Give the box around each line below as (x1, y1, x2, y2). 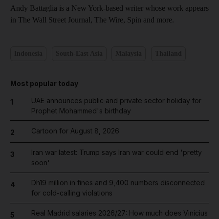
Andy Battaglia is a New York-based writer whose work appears (10, 3, 209, 12)
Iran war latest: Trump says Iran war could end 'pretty (31, 148, 202, 156)
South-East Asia (55, 50, 103, 57)
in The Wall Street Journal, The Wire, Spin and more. (10, 15, 174, 24)
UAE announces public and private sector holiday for (31, 96, 201, 105)
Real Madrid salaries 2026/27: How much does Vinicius (31, 209, 208, 217)
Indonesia (14, 50, 43, 57)
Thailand (154, 50, 182, 57)
